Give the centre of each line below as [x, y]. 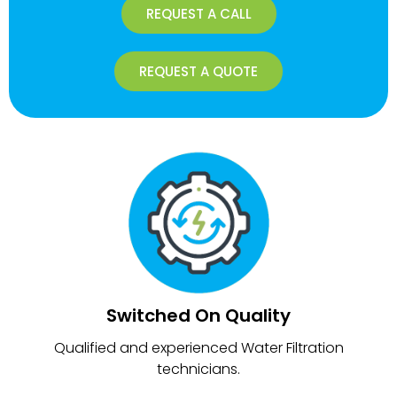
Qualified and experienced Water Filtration [198, 347]
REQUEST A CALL [198, 13]
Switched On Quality [198, 315]
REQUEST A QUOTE [198, 71]
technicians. [198, 369]
